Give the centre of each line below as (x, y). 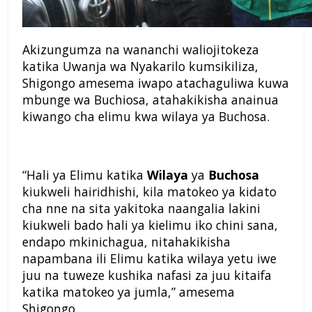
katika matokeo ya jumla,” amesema (128, 292)
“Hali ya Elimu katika (85, 175)
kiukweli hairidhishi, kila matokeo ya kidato (149, 192)
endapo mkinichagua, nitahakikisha (126, 242)
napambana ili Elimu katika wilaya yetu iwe (149, 259)
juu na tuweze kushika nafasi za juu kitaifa (147, 275)
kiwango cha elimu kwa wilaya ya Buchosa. (146, 117)
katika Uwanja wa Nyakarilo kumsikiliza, (140, 67)
